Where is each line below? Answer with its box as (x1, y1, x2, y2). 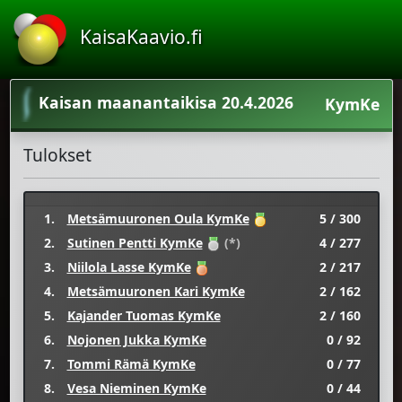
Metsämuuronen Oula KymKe (66, 209, 249, 227)
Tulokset (22, 142, 92, 167)
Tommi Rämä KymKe (66, 354, 196, 372)
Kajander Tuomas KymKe (66, 306, 221, 324)
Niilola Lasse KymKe (66, 258, 191, 275)
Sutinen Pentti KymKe (66, 233, 203, 251)
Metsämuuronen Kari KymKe (66, 282, 245, 300)
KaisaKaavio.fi (79, 24, 203, 50)
